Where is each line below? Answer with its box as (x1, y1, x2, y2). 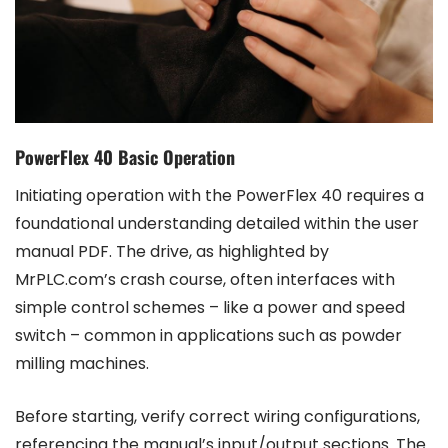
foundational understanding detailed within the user (15, 212, 419, 236)
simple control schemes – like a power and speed (15, 296, 405, 320)
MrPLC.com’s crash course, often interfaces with (15, 268, 395, 292)
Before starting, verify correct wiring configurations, (15, 405, 420, 429)
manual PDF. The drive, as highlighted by (15, 240, 329, 264)
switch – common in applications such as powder (15, 324, 402, 348)
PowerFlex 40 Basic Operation (15, 144, 235, 171)
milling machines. (15, 352, 149, 376)
